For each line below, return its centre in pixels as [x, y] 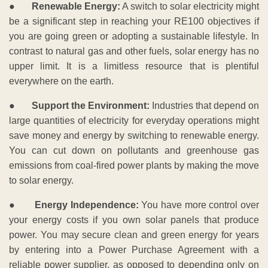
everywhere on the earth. [61, 81]
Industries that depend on [204, 106]
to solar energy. [41, 181]
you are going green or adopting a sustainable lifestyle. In [134, 36]
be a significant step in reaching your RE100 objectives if [134, 22]
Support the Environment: [91, 106]
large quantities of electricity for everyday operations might [134, 121]
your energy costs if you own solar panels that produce [134, 220]
